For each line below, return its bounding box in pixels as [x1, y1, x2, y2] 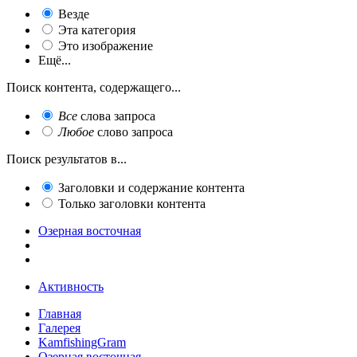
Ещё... [38, 53, 71, 67]
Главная [38, 306, 81, 320]
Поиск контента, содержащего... [6, 80, 181, 94]
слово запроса [94, 124, 173, 139]
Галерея [38, 320, 80, 335]
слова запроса [77, 108, 155, 123]
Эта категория [58, 22, 135, 37]
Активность [38, 279, 104, 293]
